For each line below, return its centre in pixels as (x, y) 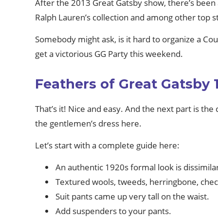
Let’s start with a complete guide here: (107, 145)
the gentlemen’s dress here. (88, 123)
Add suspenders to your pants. (113, 211)
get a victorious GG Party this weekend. (109, 54)
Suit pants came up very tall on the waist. (132, 196)
